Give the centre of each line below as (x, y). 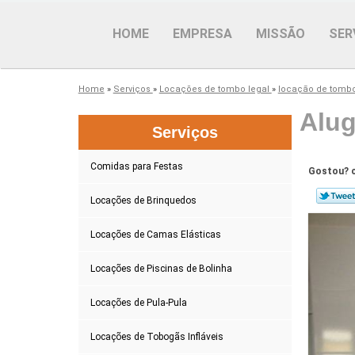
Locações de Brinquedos (143, 200)
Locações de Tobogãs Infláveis (157, 336)
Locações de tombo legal (215, 89)
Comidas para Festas (136, 166)
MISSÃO (281, 34)
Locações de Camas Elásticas (155, 234)
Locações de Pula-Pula (138, 302)
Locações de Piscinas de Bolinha (161, 268)
